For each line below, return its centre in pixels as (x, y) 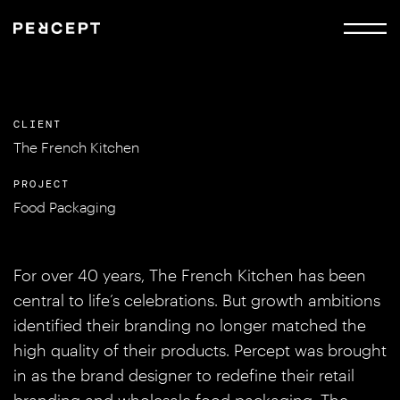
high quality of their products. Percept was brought (200, 350)
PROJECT (42, 184)
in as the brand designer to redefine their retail (184, 375)
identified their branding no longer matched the (190, 325)
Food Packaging (65, 207)
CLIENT (37, 124)
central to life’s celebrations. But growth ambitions (197, 300)
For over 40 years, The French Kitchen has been (190, 275)
